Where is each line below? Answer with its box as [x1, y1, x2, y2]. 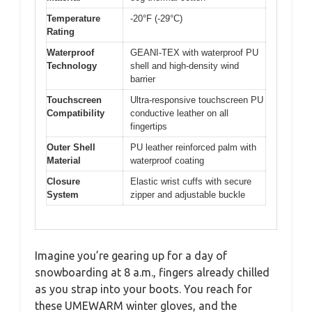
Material [47, 155, 81, 166]
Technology [47, 60, 97, 71]
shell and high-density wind [130, 60, 239, 71]
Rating [47, 26, 75, 37]
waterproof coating [130, 155, 204, 166]
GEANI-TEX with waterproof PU [130, 47, 258, 58]
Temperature [47, 13, 100, 24]
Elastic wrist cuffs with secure [130, 175, 251, 187]
